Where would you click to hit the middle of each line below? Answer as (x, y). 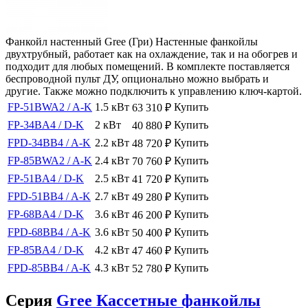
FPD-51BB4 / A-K (49, 196)
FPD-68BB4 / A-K (49, 232)
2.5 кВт (112, 178)
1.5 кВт (112, 107)
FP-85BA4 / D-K (46, 250)
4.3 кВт (112, 267)
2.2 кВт (112, 142)
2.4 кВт (112, 160)
